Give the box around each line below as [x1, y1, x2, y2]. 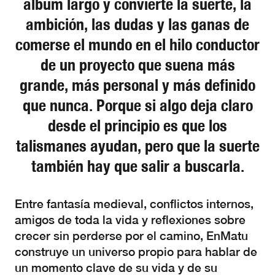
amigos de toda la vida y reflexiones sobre [15, 213, 246, 227]
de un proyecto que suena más [40, 55, 235, 74]
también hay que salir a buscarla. [31, 157, 244, 176]
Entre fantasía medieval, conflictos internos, [15, 197, 254, 211]
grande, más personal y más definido [20, 76, 255, 95]
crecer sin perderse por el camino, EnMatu [15, 229, 248, 242]
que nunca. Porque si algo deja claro [22, 96, 253, 115]
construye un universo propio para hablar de [15, 245, 257, 258]
